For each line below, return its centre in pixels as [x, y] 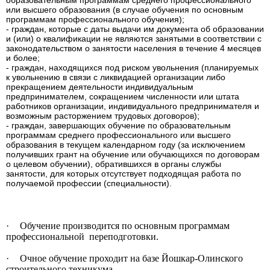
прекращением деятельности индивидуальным [100, 87]
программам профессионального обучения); [95, 20]
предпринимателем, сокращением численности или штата [123, 97]
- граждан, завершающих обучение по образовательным [118, 126]
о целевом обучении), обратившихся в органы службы [114, 164]
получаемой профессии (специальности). [89, 184]
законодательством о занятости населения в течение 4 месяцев [133, 49]
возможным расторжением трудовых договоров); [103, 116]
